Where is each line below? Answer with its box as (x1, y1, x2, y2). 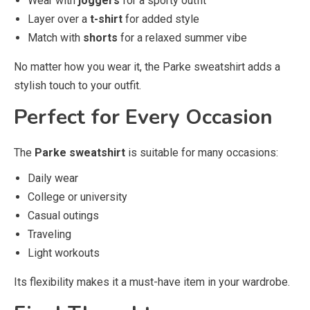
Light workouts (28, 246, 100, 259)
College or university (28, 190, 127, 203)
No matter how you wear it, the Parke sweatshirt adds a (14, 60, 280, 73)
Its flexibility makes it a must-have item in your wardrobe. (14, 275, 290, 289)
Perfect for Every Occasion (14, 103, 273, 131)
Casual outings (28, 209, 99, 222)
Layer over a (28, 12, 90, 26)
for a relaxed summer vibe (118, 31, 247, 44)
